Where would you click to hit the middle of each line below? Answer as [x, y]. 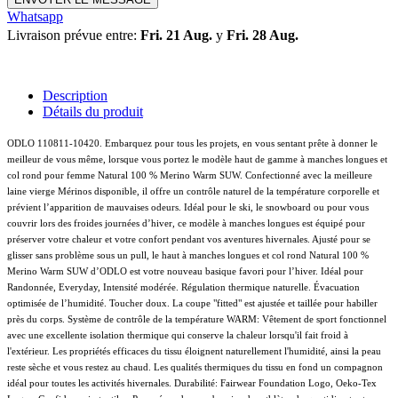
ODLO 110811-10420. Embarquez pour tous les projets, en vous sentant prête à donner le [192, 143]
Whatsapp [35, 17]
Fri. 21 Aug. [176, 36]
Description [75, 96]
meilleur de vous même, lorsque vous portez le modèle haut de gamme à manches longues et [197, 159]
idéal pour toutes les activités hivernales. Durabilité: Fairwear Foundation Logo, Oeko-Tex [192, 383]
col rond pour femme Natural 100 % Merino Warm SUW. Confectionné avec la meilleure [190, 175]
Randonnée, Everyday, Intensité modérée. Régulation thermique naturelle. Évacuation [183, 287]
